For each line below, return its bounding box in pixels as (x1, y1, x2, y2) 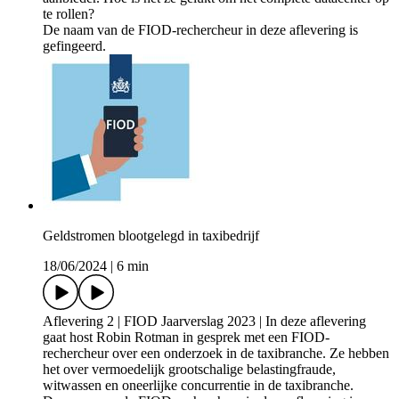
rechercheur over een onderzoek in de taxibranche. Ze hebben (43, 346, 389, 362)
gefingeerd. (43, 38, 106, 54)
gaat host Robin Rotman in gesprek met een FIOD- (43, 330, 330, 346)
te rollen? (43, 6, 94, 22)
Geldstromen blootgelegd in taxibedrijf (43, 228, 259, 244)
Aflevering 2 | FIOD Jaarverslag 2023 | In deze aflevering (43, 313, 366, 330)
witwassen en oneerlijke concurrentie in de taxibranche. (43, 378, 354, 394)
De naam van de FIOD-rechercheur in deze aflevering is (43, 22, 358, 38)
